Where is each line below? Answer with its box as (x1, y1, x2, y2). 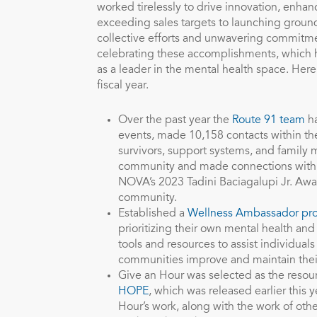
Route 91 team (229, 115, 305, 126)
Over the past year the (118, 115, 229, 126)
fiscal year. (97, 80, 149, 91)
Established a (118, 208, 188, 219)
